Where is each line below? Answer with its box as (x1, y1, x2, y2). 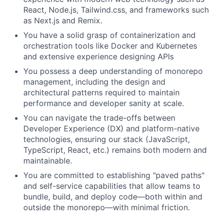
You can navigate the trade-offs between (23, 113, 175, 123)
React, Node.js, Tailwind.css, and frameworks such (23, 5, 209, 15)
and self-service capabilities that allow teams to (23, 181, 200, 191)
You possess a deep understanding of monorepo (23, 66, 203, 76)
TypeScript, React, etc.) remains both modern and (23, 145, 207, 155)
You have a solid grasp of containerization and (23, 30, 196, 40)
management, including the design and (23, 77, 165, 87)
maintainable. (23, 156, 72, 165)
